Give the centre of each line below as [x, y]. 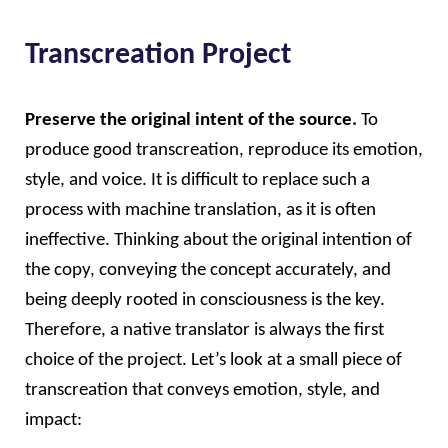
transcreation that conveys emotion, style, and [202, 390]
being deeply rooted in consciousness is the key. [205, 300]
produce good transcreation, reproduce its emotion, [224, 150]
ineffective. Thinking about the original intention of [218, 240]
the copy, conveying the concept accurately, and [208, 270]
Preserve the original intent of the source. [193, 120]
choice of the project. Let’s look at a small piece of [213, 360]
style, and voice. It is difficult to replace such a [197, 180]
